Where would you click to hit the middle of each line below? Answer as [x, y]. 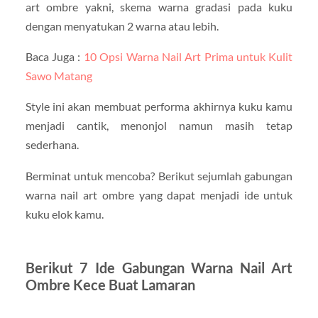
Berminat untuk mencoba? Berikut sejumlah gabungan [159, 175]
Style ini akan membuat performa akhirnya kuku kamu [159, 106]
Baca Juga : [54, 57]
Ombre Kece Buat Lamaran [110, 284]
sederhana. [52, 145]
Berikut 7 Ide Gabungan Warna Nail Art [159, 267]
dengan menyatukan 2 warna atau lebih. [122, 26]
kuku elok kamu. [64, 214]
